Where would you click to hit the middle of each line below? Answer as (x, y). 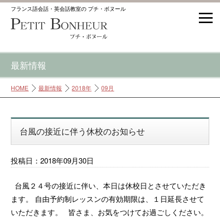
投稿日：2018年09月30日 (53, 160)
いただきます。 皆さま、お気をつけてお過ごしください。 (110, 212)
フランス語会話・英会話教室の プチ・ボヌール (69, 9)
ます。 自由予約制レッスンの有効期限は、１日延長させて (108, 198)
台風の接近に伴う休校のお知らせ (82, 131)
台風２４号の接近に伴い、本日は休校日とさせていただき (109, 185)
